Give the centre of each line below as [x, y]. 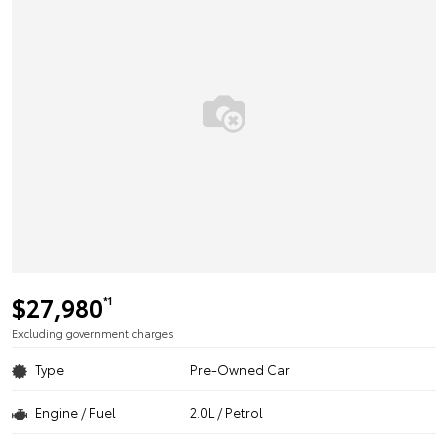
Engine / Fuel [75, 412]
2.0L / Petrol [227, 412]
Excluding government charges [93, 333]
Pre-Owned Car [240, 369]
